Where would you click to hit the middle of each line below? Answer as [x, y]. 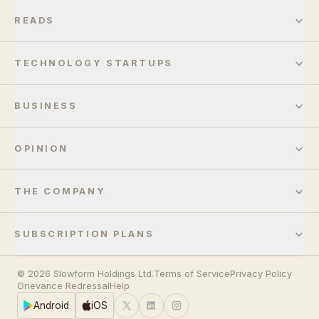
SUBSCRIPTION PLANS [84, 234]
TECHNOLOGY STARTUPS [94, 63]
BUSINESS [46, 106]
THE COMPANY [60, 191]
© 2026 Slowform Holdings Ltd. [85, 274]
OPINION [41, 148]
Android [51, 305]
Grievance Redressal [63, 286]
